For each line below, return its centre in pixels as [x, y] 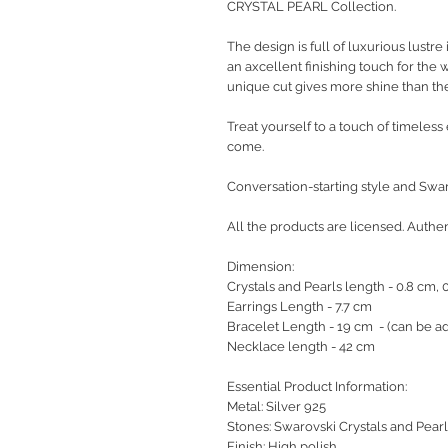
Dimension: [260, 267]
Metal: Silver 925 [276, 407]
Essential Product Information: [317, 387]
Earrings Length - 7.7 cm [299, 307]
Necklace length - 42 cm [301, 347]
